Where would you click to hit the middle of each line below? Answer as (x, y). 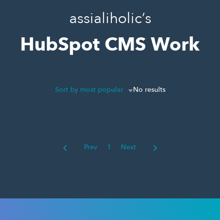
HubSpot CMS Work (110, 45)
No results (149, 90)
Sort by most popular (89, 90)
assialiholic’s (110, 18)
